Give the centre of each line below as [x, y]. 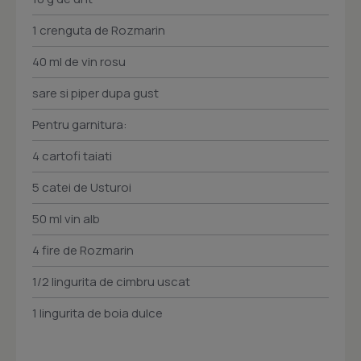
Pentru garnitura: [80, 125]
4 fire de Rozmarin [83, 251]
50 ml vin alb [66, 219]
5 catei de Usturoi [82, 188]
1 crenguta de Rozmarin [99, 31]
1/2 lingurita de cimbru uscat [111, 282]
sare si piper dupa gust [95, 93]
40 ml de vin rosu [79, 62]
